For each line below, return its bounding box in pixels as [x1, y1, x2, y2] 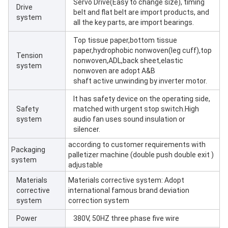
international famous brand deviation [68, 186, 189, 194]
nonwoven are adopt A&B [73, 67, 155, 75]
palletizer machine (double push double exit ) [68, 151, 214, 159]
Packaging [11, 146, 45, 154]
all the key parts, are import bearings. [73, 18, 194, 26]
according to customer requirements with [68, 140, 206, 149]
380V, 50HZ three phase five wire [73, 214, 179, 222]
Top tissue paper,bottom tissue [73, 36, 177, 44]
